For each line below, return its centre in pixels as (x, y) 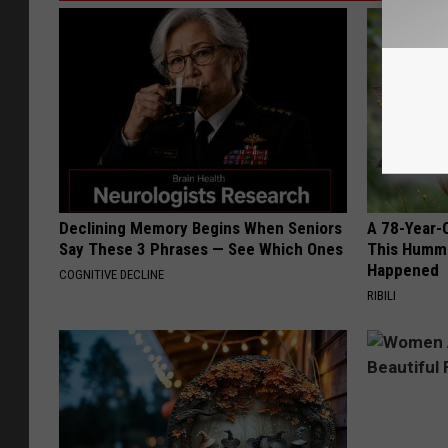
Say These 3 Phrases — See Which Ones (201, 249)
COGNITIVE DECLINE (111, 275)
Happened (403, 270)
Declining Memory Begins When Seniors (200, 228)
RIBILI (382, 296)
